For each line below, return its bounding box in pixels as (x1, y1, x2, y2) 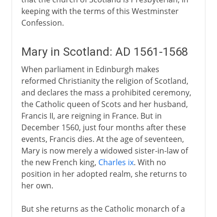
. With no (133, 156, 166, 168)
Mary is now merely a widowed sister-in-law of (21, 145, 188, 156)
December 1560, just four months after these (21, 122, 186, 133)
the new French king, (21, 156, 98, 168)
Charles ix (98, 156, 134, 168)
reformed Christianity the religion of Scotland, (21, 75, 188, 86)
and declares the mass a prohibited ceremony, (21, 87, 191, 98)
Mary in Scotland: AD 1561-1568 (21, 45, 188, 59)
